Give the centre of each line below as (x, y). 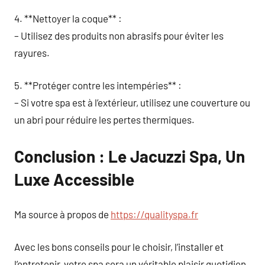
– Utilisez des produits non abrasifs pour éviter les (119, 35)
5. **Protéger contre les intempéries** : (98, 85)
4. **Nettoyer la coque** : (68, 18)
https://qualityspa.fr (154, 214)
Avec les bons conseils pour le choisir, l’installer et (119, 246)
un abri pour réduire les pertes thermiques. (104, 119)
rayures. (32, 53)
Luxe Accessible (74, 179)
